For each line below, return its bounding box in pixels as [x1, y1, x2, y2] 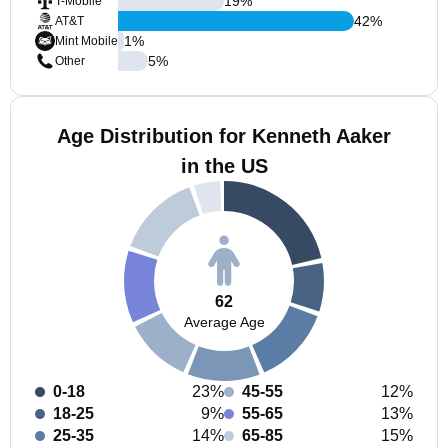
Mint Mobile [55, 34, 118, 48]
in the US [180, 155, 268, 177]
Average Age [183, 313, 265, 330]
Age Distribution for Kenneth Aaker [57, 125, 391, 147]
